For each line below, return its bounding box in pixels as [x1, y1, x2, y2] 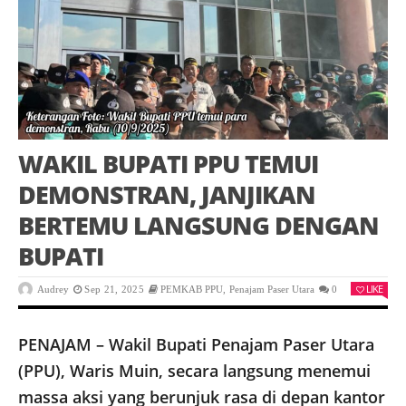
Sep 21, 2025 [84, 284, 144, 295]
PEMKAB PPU [160, 284, 224, 295]
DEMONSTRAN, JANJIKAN [18, 178, 315, 212]
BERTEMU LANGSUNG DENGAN [18, 208, 379, 243]
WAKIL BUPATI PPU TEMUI [18, 147, 318, 181]
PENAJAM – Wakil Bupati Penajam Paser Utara [18, 333, 374, 356]
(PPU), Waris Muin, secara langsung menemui [18, 360, 371, 382]
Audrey [37, 284, 69, 295]
